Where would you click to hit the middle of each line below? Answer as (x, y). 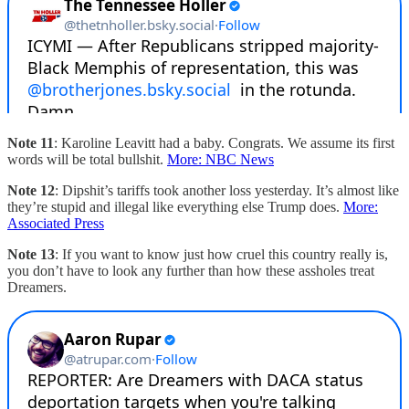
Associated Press (56, 223)
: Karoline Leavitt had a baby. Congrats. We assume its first (224, 142)
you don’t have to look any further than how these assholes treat (191, 270)
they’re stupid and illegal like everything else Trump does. (175, 206)
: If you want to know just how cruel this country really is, (221, 254)
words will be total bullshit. (87, 159)
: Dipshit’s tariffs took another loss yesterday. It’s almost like (227, 190)
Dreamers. (37, 287)
